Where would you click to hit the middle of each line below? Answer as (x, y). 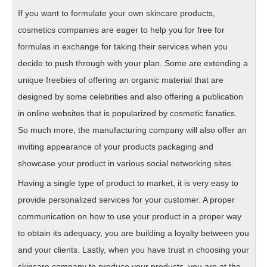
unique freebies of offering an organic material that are (121, 80)
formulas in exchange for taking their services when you (123, 46)
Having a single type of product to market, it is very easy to (128, 183)
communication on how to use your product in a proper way (130, 216)
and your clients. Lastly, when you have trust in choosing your (133, 249)
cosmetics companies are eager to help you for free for (121, 30)
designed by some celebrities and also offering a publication (131, 96)
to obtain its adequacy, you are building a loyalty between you (133, 233)
